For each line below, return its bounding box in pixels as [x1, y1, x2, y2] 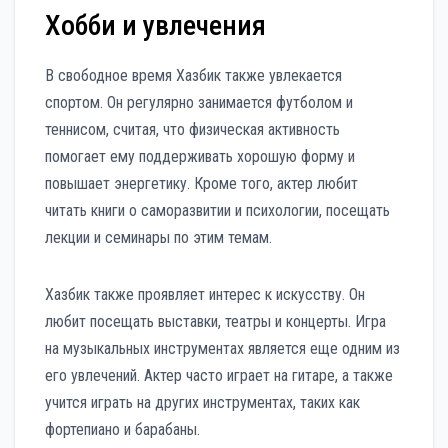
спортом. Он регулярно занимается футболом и [45, 93, 353, 113]
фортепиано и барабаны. [45, 420, 200, 440]
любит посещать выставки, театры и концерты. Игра [45, 312, 386, 332]
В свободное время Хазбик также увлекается [45, 66, 342, 86]
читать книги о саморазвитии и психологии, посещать [45, 201, 390, 221]
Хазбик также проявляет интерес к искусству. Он [45, 285, 365, 305]
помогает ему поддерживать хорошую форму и [45, 147, 355, 167]
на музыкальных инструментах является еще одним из [45, 339, 400, 359]
